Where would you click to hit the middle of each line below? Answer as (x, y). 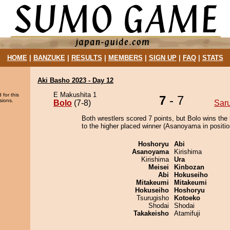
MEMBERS (125, 58)
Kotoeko (187, 198)
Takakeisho (151, 213)
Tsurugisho (153, 198)
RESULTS (87, 58)
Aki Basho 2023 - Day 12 (75, 80)
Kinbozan (189, 167)
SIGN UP (162, 58)
